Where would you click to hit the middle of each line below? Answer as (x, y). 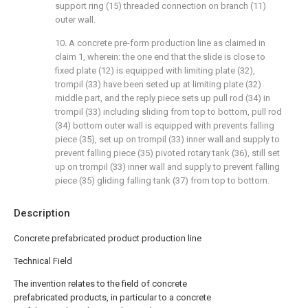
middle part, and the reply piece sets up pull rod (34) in (163, 98)
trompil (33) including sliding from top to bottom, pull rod (168, 112)
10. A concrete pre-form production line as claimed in (160, 43)
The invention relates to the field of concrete (100, 284)
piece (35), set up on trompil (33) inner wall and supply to (167, 139)
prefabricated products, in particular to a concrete (112, 297)
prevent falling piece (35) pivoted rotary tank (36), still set (167, 153)
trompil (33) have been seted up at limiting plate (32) (158, 84)
